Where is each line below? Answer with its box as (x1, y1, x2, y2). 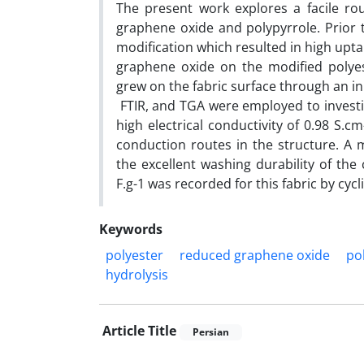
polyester (106, 246, 163, 264)
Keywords (99, 220, 162, 238)
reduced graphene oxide (180, 246, 330, 264)
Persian (193, 325, 229, 339)
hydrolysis (106, 266, 168, 284)
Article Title (102, 322, 176, 340)
